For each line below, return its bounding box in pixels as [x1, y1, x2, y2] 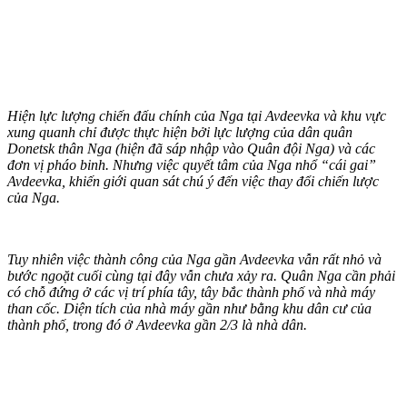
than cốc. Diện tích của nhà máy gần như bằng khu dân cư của [7, 300, 372, 316]
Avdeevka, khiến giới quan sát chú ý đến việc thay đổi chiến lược [7, 173, 379, 189]
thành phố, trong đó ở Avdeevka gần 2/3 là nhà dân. [7, 316, 307, 333]
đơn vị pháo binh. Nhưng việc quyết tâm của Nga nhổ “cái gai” [7, 156, 376, 173]
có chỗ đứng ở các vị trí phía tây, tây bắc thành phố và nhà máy [7, 283, 375, 300]
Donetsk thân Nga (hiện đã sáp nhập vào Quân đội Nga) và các [7, 140, 375, 156]
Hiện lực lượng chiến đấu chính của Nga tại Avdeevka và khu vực [7, 107, 386, 124]
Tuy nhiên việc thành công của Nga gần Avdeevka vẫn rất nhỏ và [7, 251, 382, 267]
